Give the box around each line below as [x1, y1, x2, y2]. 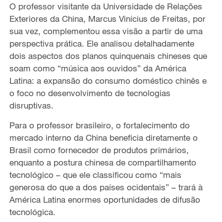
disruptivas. [9, 100, 54, 111]
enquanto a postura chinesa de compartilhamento [9, 157, 196, 167]
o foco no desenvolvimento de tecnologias [9, 87, 170, 98]
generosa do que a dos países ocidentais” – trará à [9, 181, 203, 192]
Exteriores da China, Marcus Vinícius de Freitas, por [9, 13, 206, 24]
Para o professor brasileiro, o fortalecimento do [9, 119, 190, 130]
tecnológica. [9, 206, 55, 217]
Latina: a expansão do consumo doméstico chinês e [9, 75, 207, 86]
